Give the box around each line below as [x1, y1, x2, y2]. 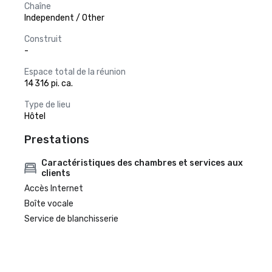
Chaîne [24, 1, 51, 12]
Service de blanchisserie [24, 214, 118, 224]
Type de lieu [24, 100, 70, 110]
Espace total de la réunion [24, 67, 126, 77]
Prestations [24, 133, 89, 146]
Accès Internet [24, 183, 83, 194]
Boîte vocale [24, 199, 73, 209]
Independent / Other [24, 13, 104, 23]
